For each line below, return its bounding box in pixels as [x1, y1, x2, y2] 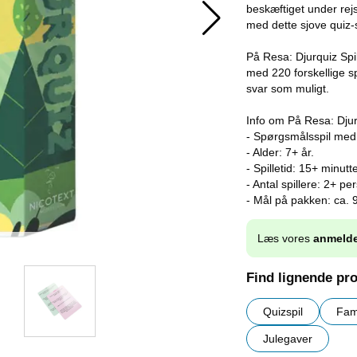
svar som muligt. [246, 82, 329, 95]
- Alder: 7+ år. [246, 146, 314, 159]
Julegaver [263, 332, 312, 346]
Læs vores [257, 232, 313, 245]
